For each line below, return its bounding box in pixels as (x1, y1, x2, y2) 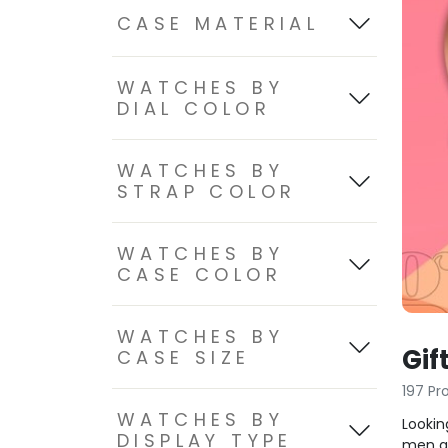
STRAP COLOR (117, 179, 297, 204)
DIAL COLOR (117, 96, 271, 121)
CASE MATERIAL (117, 11, 320, 36)
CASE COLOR (117, 262, 282, 287)
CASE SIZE (117, 345, 251, 370)
